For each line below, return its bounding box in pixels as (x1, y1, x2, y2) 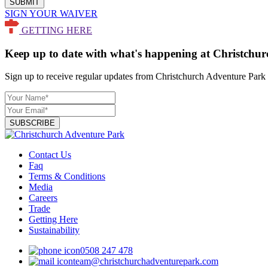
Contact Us (29, 150, 71, 160)
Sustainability (29, 225, 80, 236)
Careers (29, 193, 57, 203)
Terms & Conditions (29, 171, 105, 182)
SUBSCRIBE (10, 118, 55, 128)
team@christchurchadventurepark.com (73, 256, 218, 267)
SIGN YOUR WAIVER (5, 8, 98, 19)
